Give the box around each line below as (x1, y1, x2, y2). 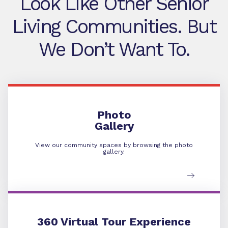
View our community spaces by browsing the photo (35, 141, 193, 149)
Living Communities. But (12, 15, 216, 38)
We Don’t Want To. (38, 38, 190, 61)
